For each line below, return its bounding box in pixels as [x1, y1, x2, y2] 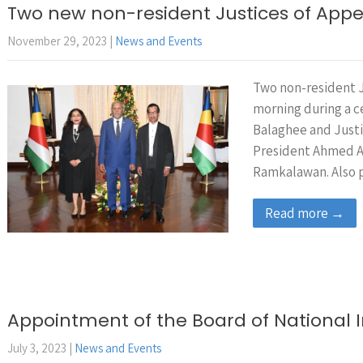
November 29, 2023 [7, 33, 107, 49]
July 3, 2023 [7, 340, 66, 356]
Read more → [265, 204, 344, 222]
